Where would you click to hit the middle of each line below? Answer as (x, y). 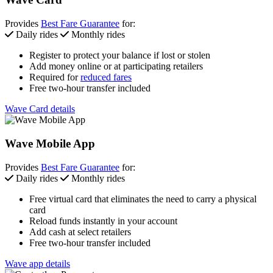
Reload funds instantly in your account (103, 221)
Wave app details (37, 263)
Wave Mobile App (50, 143)
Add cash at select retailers (80, 232)
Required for (55, 77)
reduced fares (106, 77)
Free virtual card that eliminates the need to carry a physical (143, 199)
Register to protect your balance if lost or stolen (120, 55)
